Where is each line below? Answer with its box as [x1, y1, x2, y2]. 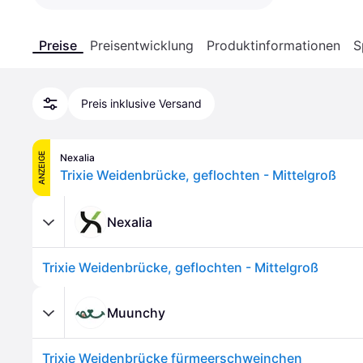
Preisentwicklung [90, 37, 194, 53]
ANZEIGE [36, 151, 46, 185]
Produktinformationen [207, 37, 340, 53]
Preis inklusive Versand [81, 96, 202, 110]
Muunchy [107, 304, 165, 321]
